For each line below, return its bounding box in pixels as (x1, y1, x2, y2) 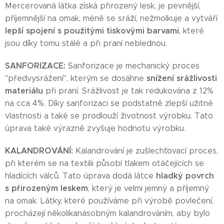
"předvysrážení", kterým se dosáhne (5, 73, 144, 83)
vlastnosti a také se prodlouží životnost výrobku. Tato (5, 111, 213, 120)
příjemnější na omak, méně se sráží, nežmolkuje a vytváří (5, 13, 217, 23)
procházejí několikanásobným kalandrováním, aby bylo (5, 208, 210, 218)
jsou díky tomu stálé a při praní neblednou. (5, 38, 167, 48)
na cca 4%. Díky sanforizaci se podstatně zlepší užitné (5, 98, 213, 108)
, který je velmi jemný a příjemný (88, 183, 209, 193)
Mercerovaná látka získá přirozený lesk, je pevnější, (5, 1, 200, 10)
